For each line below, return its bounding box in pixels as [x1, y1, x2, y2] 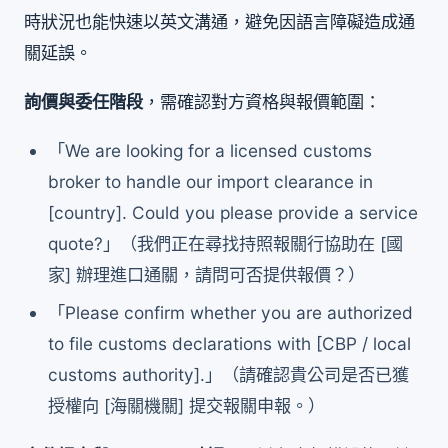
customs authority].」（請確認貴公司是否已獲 [48, 364, 410, 386]
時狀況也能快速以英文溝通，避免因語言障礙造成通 [24, 10, 415, 32]
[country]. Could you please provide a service [48, 201, 419, 223]
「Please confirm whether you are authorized [48, 302, 414, 324]
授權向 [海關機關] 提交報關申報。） [48, 395, 326, 417]
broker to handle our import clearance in [48, 170, 374, 192]
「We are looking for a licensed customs [48, 139, 373, 161]
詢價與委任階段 [24, 90, 143, 112]
